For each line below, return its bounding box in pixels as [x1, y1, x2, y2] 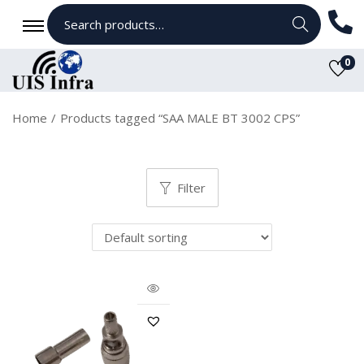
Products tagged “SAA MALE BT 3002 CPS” [60, 110, 300, 127]
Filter [176, 180, 206, 197]
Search [282, 16, 320, 32]
